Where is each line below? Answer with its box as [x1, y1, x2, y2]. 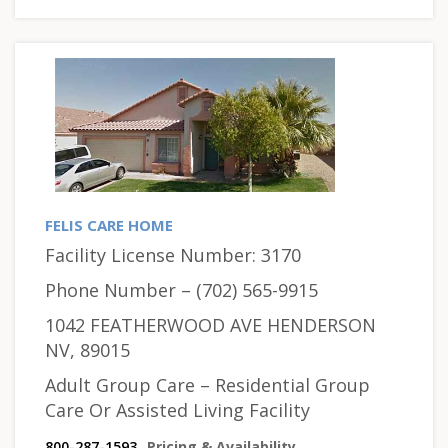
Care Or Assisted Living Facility [45, 397, 310, 422]
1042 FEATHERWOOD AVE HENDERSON [45, 312, 376, 337]
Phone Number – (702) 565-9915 [45, 277, 318, 302]
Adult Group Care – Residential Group [45, 372, 370, 397]
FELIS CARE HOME [45, 214, 173, 235]
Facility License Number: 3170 [45, 242, 301, 267]
